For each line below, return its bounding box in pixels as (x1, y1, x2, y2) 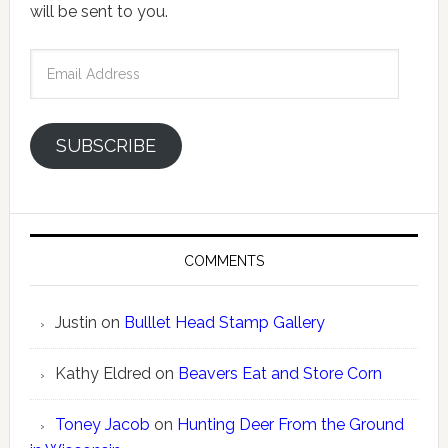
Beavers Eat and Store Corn (177, 364, 382, 383)
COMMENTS (183, 253, 264, 269)
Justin (54, 313, 97, 332)
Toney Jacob (54, 415, 150, 434)
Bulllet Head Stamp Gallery (123, 313, 325, 332)
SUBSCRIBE (55, 135, 156, 156)
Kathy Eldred (54, 364, 151, 383)
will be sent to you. (29, 2, 168, 21)
